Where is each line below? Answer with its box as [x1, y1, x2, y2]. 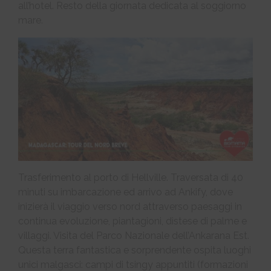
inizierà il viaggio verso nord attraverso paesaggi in [18, 200, 242, 212]
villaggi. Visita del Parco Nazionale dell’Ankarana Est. [18, 229, 249, 241]
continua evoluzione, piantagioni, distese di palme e [18, 215, 247, 227]
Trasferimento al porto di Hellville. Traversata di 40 [18, 171, 243, 183]
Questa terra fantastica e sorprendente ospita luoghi [18, 244, 251, 256]
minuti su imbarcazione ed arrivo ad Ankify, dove [18, 186, 233, 198]
